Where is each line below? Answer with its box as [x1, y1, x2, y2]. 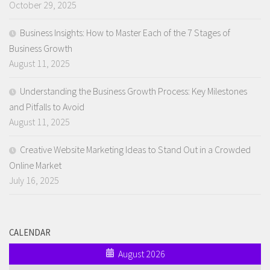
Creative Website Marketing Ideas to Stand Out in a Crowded [20, 143, 251, 155]
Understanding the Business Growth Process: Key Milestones [20, 84, 247, 97]
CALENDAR [9, 226, 51, 238]
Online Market [9, 159, 61, 171]
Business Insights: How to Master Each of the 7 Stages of [20, 26, 230, 39]
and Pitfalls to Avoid [9, 100, 84, 113]
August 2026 [118, 247, 165, 260]
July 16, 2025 [9, 174, 59, 186]
